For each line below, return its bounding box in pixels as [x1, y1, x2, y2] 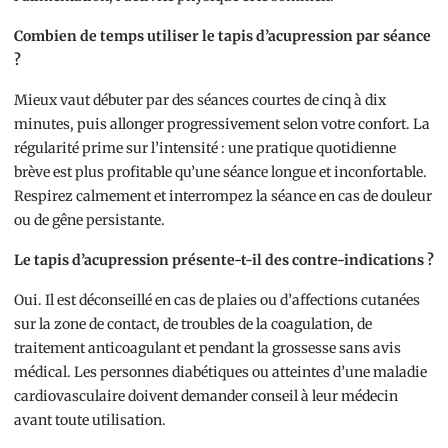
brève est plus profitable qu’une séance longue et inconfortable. [14, 163, 427, 181]
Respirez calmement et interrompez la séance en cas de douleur [14, 187, 432, 205]
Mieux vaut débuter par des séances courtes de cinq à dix [14, 91, 386, 109]
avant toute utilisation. [14, 411, 166, 429]
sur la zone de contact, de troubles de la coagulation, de [14, 315, 372, 333]
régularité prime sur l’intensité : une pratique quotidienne [14, 139, 396, 157]
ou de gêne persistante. [14, 211, 165, 229]
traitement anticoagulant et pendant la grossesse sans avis [14, 339, 401, 357]
